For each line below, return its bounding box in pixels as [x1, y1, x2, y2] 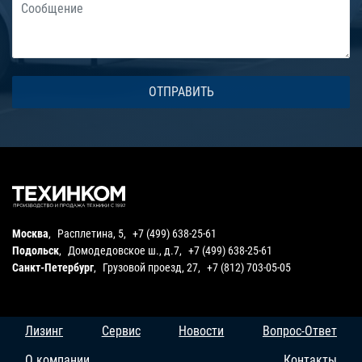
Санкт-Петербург [12, 260, 94, 274]
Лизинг [25, 322, 63, 339]
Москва [12, 226, 48, 240]
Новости [179, 322, 225, 339]
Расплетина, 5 [57, 226, 124, 240]
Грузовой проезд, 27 [103, 260, 198, 274]
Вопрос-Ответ [262, 322, 337, 339]
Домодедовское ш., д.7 [68, 243, 179, 257]
